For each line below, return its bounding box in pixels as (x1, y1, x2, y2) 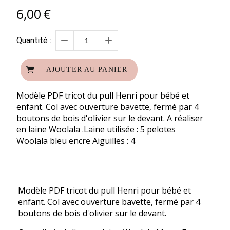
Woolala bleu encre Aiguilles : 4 (16, 135, 135, 147)
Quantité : (16, 35, 51, 46)
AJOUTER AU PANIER (46, 66, 128, 74)
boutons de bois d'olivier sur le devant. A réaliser (16, 112, 203, 124)
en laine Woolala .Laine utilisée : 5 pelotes (16, 124, 176, 136)
